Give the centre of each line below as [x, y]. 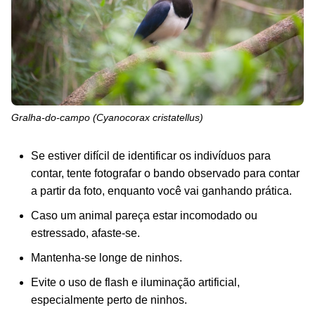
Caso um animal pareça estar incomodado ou [144, 215]
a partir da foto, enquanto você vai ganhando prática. [161, 191]
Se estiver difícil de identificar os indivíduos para [151, 155]
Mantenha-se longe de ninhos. [107, 257]
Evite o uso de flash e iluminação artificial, [135, 282]
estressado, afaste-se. [85, 233]
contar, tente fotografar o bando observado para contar [165, 173]
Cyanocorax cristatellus [148, 117]
